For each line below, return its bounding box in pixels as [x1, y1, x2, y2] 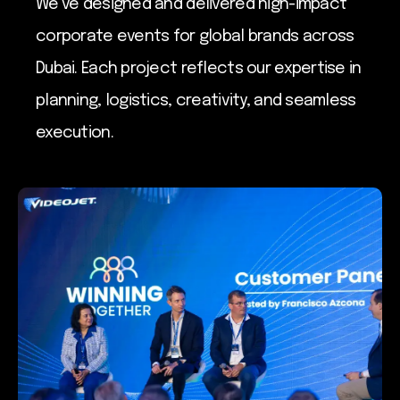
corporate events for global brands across [36, 28, 354, 45]
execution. [36, 124, 113, 141]
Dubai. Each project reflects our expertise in [36, 60, 362, 77]
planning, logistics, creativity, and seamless [36, 92, 356, 109]
